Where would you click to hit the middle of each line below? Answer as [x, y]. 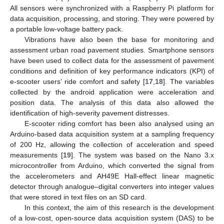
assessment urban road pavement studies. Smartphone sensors [112, 50]
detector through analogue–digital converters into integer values [112, 186]
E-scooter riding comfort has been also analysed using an [119, 123]
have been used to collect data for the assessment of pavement [112, 60]
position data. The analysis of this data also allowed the [112, 102]
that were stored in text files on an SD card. [78, 197]
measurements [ [36, 155]
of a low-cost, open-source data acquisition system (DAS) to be [112, 218]
